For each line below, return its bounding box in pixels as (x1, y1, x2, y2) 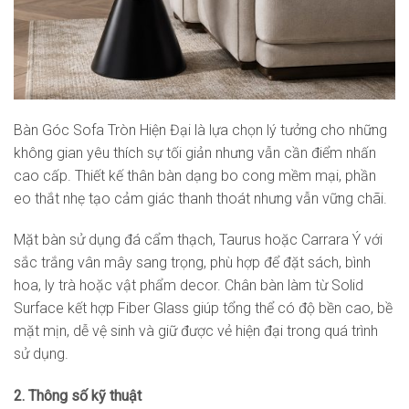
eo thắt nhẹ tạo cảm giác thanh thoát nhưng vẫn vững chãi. (14, 189, 387, 207)
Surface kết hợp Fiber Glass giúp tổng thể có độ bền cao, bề (14, 299, 393, 318)
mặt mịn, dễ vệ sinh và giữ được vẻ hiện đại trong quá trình (14, 322, 378, 341)
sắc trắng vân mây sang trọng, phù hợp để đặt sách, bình (14, 254, 371, 272)
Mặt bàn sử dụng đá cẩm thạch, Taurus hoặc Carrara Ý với (14, 231, 383, 249)
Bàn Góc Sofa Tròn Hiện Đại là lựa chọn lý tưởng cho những (14, 121, 387, 139)
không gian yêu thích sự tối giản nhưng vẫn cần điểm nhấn (14, 143, 376, 162)
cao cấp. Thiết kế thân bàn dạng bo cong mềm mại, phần (14, 166, 376, 184)
